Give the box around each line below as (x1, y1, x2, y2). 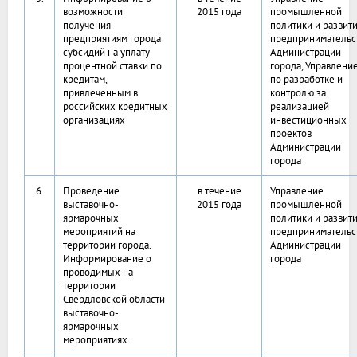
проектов (270, 127, 312, 141)
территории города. (63, 238, 151, 253)
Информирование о (63, 252, 151, 266)
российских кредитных (63, 100, 167, 114)
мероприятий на (63, 225, 135, 239)
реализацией (270, 100, 329, 114)
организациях (63, 113, 125, 127)
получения (63, 18, 111, 33)
